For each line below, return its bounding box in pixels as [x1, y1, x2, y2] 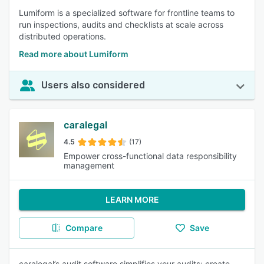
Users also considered [41, 80, 145, 91]
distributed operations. [19, 31, 106, 41]
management [64, 160, 114, 170]
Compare [65, 223, 103, 233]
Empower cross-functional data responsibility [64, 151, 237, 161]
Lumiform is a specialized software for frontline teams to [19, 8, 235, 18]
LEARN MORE [105, 194, 159, 204]
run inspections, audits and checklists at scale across [19, 19, 223, 29]
